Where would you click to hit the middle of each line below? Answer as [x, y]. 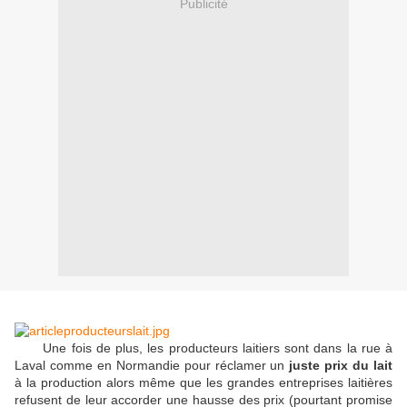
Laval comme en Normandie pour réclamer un [152, 366]
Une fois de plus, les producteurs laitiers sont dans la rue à [203, 348]
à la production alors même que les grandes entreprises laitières [203, 383]
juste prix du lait [341, 366]
